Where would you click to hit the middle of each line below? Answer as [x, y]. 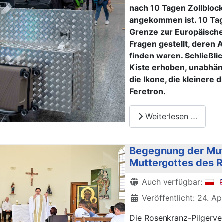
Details [142, 181]
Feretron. [147, 91]
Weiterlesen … [170, 116]
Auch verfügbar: [172, 182]
